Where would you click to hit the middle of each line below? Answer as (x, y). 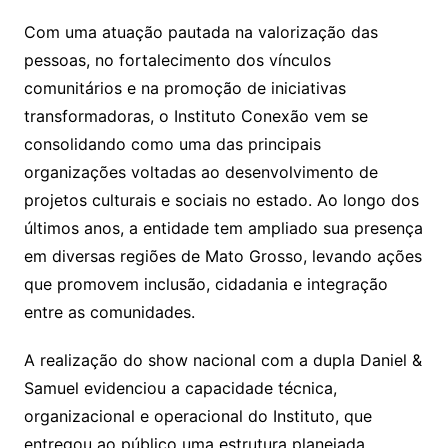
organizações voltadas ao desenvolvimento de (200, 171)
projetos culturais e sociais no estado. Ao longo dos (221, 199)
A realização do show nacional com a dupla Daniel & (222, 359)
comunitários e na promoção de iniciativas (184, 87)
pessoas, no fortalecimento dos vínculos (177, 59)
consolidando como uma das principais (172, 143)
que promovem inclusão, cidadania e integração (205, 283)
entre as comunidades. (109, 311)
